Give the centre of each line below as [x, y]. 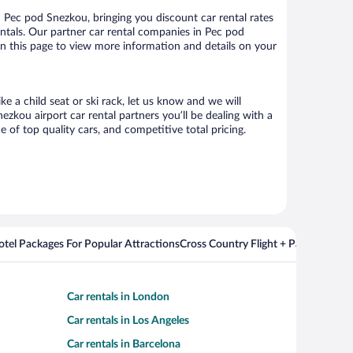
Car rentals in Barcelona [124, 344]
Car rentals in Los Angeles [128, 320]
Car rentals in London [118, 297]
